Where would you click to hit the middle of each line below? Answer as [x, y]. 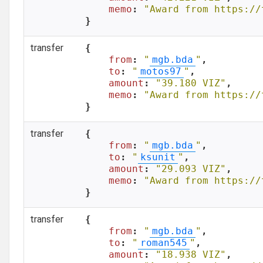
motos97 [161, 71]
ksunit [158, 157]
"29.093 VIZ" [191, 169]
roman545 [164, 243]
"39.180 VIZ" [191, 83]
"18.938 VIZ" [191, 254]
